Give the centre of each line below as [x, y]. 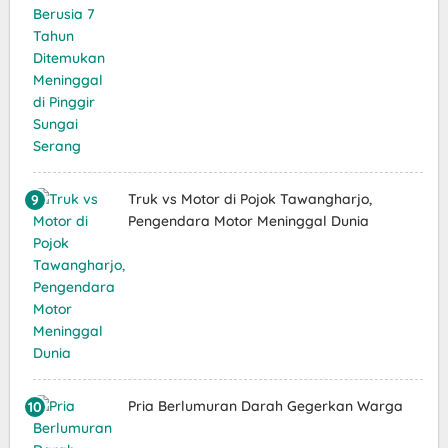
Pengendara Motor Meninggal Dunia [248, 221]
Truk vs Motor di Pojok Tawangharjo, [249, 199]
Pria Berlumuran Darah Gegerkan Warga [265, 406]
